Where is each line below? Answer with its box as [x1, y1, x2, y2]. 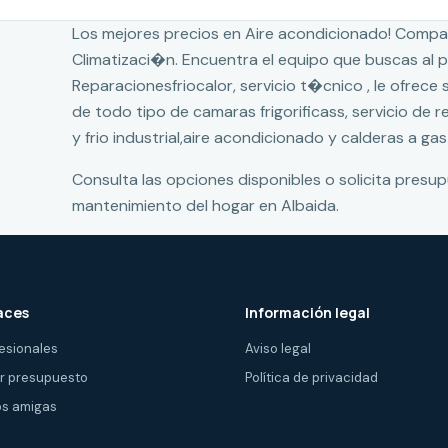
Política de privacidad [245, 369, 379, 386]
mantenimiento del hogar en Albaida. [72, 195, 339, 216]
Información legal [245, 303, 371, 322]
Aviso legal [245, 340, 312, 357]
